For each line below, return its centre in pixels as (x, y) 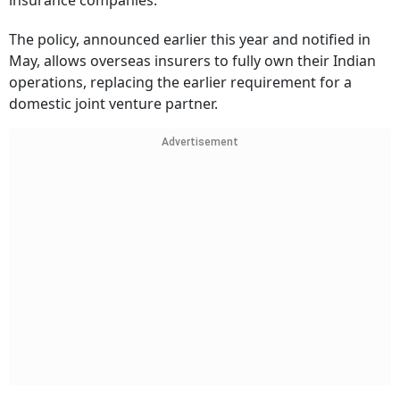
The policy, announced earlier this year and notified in (190, 40)
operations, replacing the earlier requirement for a (180, 83)
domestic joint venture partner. (113, 104)
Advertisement (200, 142)
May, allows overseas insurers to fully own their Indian (192, 61)
